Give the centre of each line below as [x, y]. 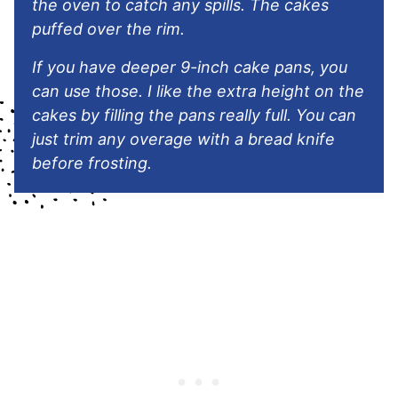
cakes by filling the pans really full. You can [194, 115]
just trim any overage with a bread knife [183, 139]
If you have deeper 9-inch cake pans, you [190, 67]
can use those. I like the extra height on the [198, 91]
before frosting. [92, 163]
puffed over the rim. [108, 28]
